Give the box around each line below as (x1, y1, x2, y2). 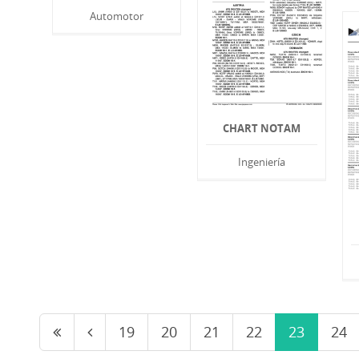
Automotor (90, 9, 144, 24)
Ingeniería (238, 155, 286, 170)
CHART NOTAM (223, 121, 301, 136)
